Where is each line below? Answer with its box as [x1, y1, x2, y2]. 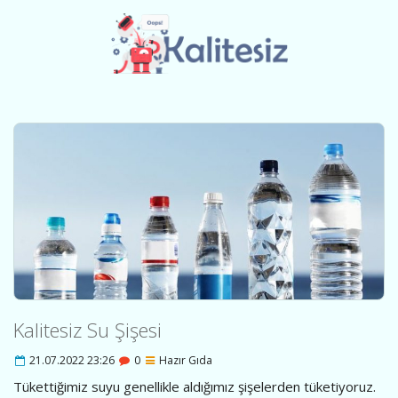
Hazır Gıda [156, 352, 213, 368]
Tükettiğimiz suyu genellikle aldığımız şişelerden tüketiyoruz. [13, 377, 376, 395]
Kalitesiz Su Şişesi [13, 316, 162, 344]
